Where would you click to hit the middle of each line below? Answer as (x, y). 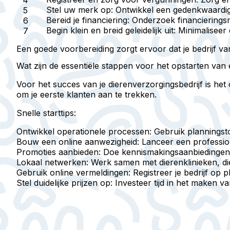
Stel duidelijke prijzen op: (64, 183)
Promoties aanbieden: (59, 152)
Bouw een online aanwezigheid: (78, 142)
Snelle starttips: (46, 113)
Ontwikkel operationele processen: (84, 132)
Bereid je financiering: (88, 20)
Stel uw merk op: (80, 9)
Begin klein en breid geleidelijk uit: (111, 30)
